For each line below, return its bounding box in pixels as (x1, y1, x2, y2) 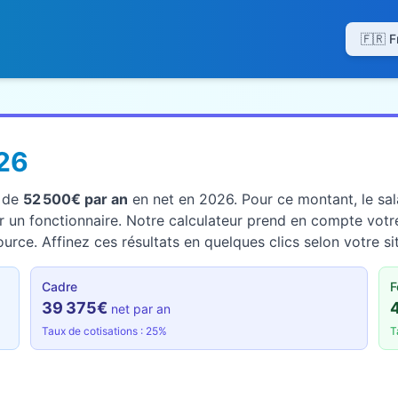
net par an (110, 301, 171, 316)
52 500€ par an (23, 190, 128, 208)
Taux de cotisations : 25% (41, 324, 167, 338)
